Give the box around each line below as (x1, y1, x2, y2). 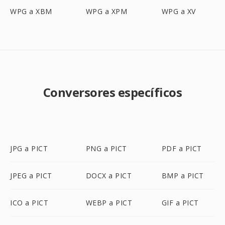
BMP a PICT (161, 171, 204, 180)
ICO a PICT (10, 198, 48, 207)
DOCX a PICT (85, 171, 132, 180)
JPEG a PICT (10, 171, 52, 180)
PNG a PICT (85, 144, 127, 153)
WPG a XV (161, 7, 196, 16)
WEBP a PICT (85, 198, 133, 207)
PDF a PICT (161, 144, 202, 153)
